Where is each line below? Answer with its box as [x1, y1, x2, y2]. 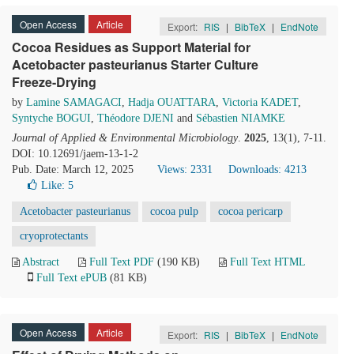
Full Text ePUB [36, 272, 107, 284]
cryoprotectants [20, 230, 88, 242]
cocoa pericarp [218, 205, 283, 217]
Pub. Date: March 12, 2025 [12, 164, 134, 175]
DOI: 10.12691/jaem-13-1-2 [12, 148, 138, 160]
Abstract [22, 256, 59, 268]
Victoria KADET [222, 96, 298, 108]
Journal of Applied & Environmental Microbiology [12, 132, 238, 144]
